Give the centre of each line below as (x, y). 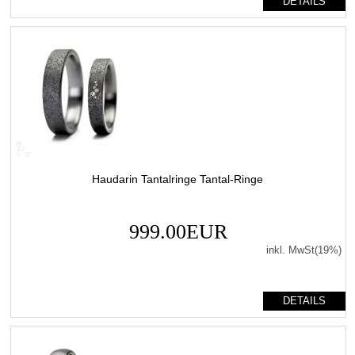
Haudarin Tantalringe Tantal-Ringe (177, 179)
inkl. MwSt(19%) (303, 250)
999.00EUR (178, 231)
